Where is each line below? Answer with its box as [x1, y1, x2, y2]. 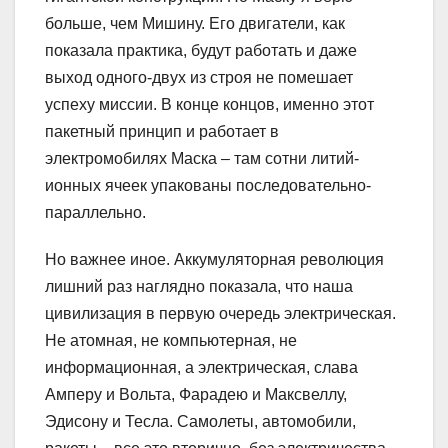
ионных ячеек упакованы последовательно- [45, 176, 371, 194]
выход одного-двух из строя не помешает [45, 68, 353, 86]
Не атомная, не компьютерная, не [45, 331, 297, 349]
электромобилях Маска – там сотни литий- [45, 149, 359, 167]
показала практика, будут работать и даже [45, 41, 357, 59]
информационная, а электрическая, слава [45, 358, 358, 376]
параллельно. [45, 203, 146, 221]
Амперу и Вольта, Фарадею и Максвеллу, [45, 385, 347, 403]
